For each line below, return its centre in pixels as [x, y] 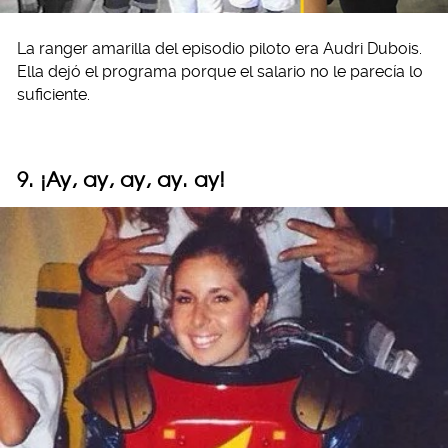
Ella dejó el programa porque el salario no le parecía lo [220, 72]
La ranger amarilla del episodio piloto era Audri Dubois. [219, 49]
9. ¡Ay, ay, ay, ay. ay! [121, 180]
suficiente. [53, 95]
